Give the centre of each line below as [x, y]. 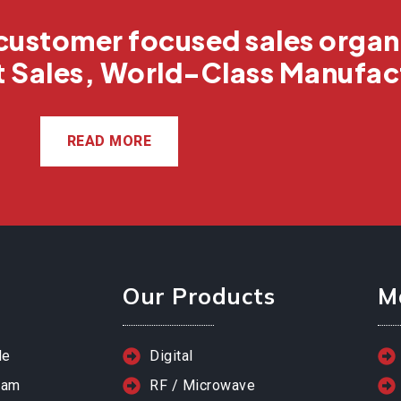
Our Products [199, 296]
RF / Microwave [202, 386]
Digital [171, 356]
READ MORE [109, 141]
